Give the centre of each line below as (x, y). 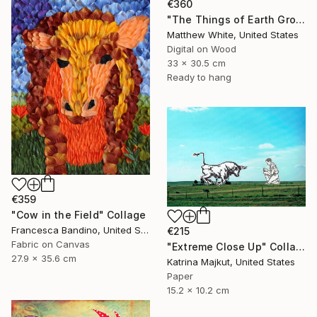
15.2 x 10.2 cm (198, 290)
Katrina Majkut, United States (231, 261)
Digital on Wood (202, 49)
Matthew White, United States (233, 35)
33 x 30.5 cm (196, 63)
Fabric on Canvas (51, 244)
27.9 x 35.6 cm (44, 258)
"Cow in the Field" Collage (79, 214)
